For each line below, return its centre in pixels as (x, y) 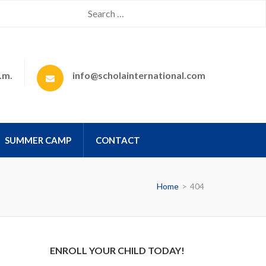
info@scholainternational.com (139, 75)
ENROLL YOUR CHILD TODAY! (117, 250)
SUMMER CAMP (38, 140)
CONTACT (118, 140)
